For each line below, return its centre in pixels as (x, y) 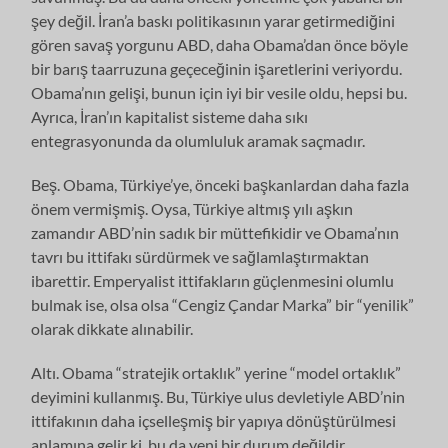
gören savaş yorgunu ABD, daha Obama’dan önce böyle (220, 44)
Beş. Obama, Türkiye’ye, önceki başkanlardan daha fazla (220, 184)
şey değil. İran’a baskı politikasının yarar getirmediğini (213, 20)
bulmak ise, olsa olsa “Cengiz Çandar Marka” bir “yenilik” (223, 304)
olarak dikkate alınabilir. (112, 328)
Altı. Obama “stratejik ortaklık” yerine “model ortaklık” (216, 372)
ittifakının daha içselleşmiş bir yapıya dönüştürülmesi (214, 420)
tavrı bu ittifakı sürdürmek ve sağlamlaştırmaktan (200, 256)
